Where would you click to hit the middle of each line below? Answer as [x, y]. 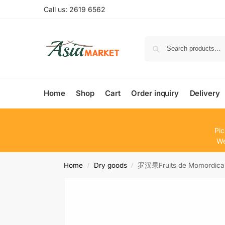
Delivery [205, 93]
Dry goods [110, 165]
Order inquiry [155, 93]
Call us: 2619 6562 [75, 9]
